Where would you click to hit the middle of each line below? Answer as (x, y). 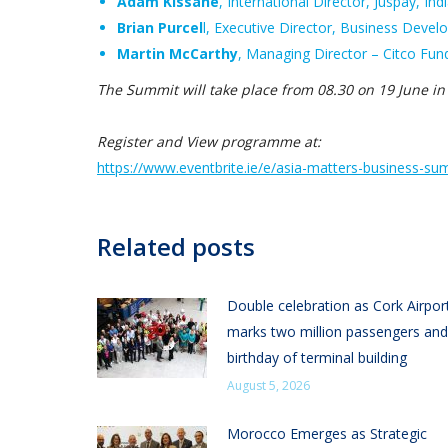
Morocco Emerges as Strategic (327, 433)
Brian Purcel (160, 27)
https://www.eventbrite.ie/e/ (186, 167)
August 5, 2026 (268, 385)
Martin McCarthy (177, 53)
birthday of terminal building (319, 357)
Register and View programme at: (211, 141)
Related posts (176, 246)
